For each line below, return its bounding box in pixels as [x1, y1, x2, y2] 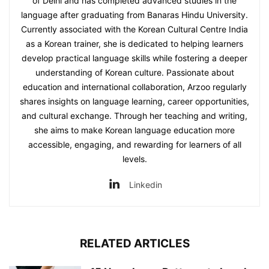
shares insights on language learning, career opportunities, [20, 95, 249, 106]
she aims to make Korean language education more [34, 124, 235, 135]
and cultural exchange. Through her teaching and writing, [22, 110, 247, 121]
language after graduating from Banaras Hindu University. [21, 9, 248, 20]
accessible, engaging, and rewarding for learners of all [28, 139, 241, 150]
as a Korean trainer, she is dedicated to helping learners [26, 38, 243, 49]
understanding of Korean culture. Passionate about [35, 67, 234, 77]
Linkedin [128, 179, 162, 190]
